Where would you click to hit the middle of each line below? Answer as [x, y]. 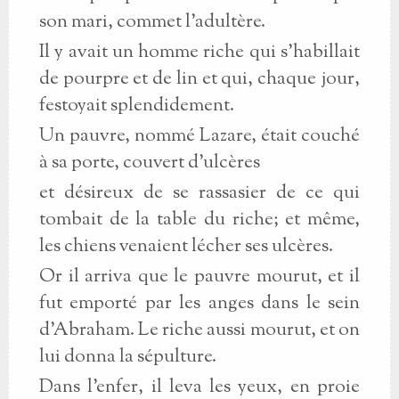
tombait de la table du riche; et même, [199, 220]
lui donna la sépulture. [127, 357]
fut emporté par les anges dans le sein [199, 304]
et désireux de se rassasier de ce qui [199, 193]
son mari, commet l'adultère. [152, 22]
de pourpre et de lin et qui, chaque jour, [199, 79]
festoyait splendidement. [136, 106]
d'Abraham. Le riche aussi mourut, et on [199, 330]
